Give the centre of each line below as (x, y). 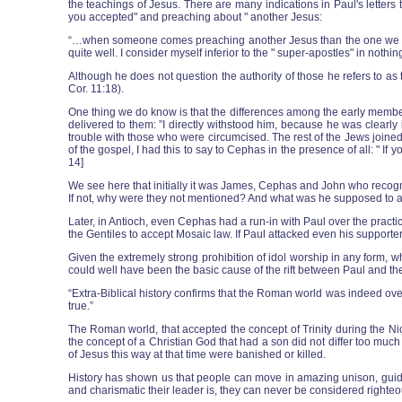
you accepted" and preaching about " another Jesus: (195, 17)
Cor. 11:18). (96, 89)
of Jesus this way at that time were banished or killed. (197, 354)
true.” (80, 306)
